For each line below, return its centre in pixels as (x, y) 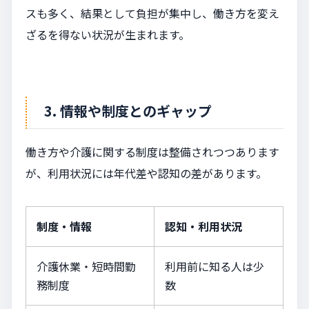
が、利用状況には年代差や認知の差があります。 (146, 173)
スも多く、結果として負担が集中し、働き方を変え (152, 13)
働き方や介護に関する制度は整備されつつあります (152, 151)
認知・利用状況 (203, 226)
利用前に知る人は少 (215, 266)
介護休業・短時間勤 (86, 266)
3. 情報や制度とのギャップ (128, 110)
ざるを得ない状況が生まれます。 (108, 34)
